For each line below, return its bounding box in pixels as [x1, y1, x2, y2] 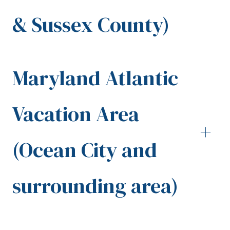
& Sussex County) [12, 11, 169, 39]
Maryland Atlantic [12, 64, 178, 92]
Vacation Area [12, 100, 139, 128]
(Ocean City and [12, 136, 157, 164]
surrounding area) [12, 172, 178, 200]
